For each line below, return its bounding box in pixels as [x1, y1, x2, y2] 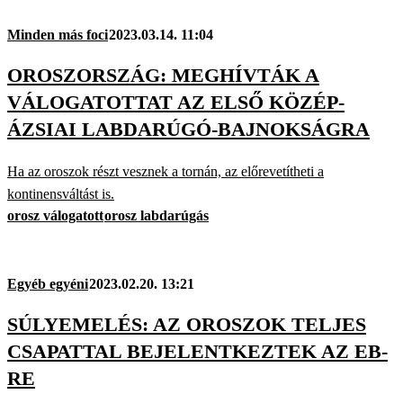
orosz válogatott [7, 207, 103, 223]
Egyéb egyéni [7, 275, 88, 291]
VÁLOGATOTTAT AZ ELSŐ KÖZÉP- [7, 91, 345, 114]
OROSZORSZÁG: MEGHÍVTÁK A [7, 64, 319, 87]
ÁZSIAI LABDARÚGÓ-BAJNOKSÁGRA [7, 118, 370, 141]
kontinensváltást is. [7, 185, 114, 201]
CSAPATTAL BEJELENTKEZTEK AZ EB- [7, 339, 388, 363]
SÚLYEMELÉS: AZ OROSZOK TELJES [7, 312, 366, 336]
